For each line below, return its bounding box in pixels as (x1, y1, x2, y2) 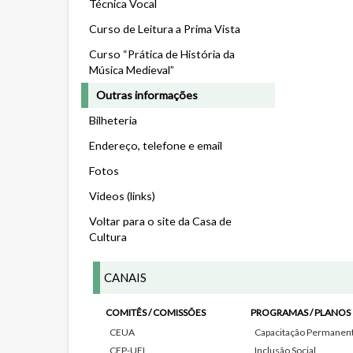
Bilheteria (89, 113, 137, 127)
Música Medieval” (89, 63, 174, 76)
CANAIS (104, 270, 147, 284)
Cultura (89, 230, 127, 243)
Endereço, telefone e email (89, 139, 222, 152)
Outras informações (96, 88, 198, 102)
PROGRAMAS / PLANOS (250, 307, 351, 318)
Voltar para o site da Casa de (89, 214, 232, 228)
